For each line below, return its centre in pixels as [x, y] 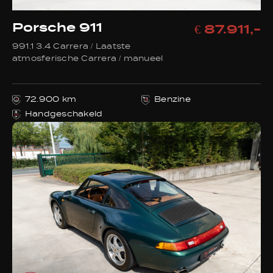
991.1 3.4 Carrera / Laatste [72, 47]
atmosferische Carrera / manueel [88, 59]
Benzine [172, 100]
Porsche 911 [57, 29]
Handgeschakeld [64, 115]
